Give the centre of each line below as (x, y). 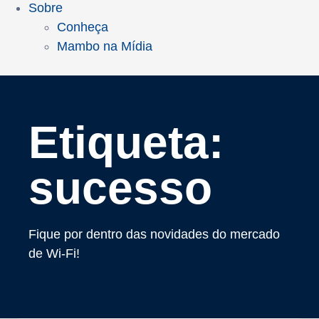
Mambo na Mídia (105, 46)
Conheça (83, 27)
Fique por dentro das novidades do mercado (154, 235)
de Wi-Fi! (54, 254)
